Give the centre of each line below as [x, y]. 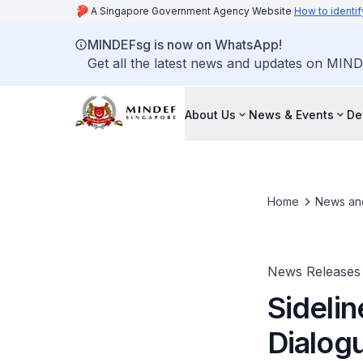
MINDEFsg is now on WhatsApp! [185, 45]
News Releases [314, 271]
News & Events [291, 114]
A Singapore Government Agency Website [192, 11]
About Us [210, 114]
